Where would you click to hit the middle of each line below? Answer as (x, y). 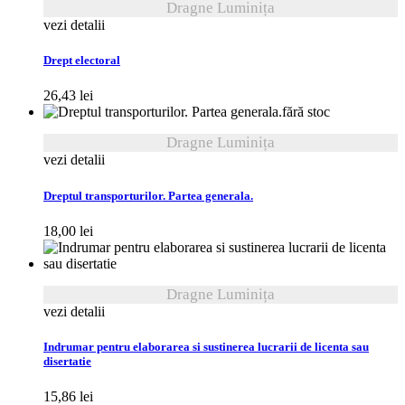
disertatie (67, 361)
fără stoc (306, 112)
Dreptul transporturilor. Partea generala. (148, 196)
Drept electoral (82, 61)
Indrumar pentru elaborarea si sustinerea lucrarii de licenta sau (206, 347)
